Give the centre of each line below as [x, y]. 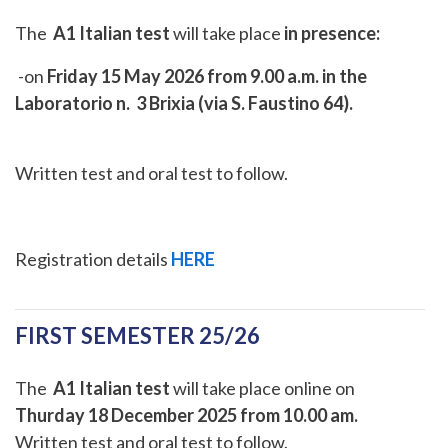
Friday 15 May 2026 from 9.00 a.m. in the [207, 75]
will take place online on [264, 387]
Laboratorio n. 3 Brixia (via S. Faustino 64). [185, 102]
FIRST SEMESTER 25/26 [137, 335]
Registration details [93, 258]
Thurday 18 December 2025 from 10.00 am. [186, 414]
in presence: [332, 32]
